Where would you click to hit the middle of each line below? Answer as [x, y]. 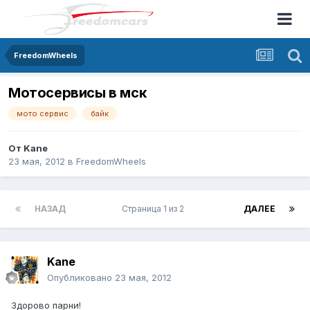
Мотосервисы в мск [77, 93]
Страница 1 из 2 [155, 209]
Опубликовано [81, 278]
